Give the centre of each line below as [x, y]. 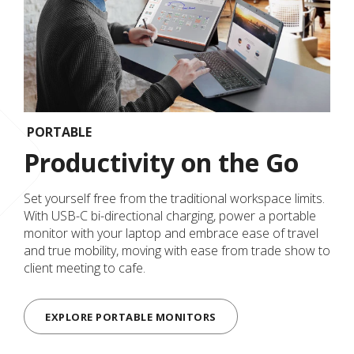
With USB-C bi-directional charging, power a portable [170, 216]
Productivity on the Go [161, 163]
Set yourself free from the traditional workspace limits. [174, 199]
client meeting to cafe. [85, 268]
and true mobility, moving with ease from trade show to [177, 251]
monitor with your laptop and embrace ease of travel [171, 233]
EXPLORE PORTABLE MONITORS [131, 316]
